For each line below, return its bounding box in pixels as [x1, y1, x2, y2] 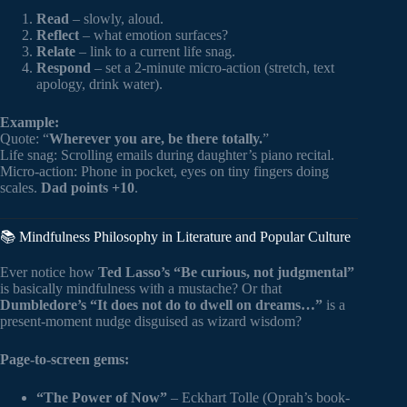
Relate [36, 44, 75, 60]
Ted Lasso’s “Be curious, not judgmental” [98, 264, 354, 281]
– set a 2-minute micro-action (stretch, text [91, 60, 334, 76]
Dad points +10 [41, 180, 134, 196]
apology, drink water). [36, 76, 163, 93]
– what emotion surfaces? [79, 27, 228, 44]
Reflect [36, 27, 79, 44]
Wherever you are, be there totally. [49, 131, 263, 147]
